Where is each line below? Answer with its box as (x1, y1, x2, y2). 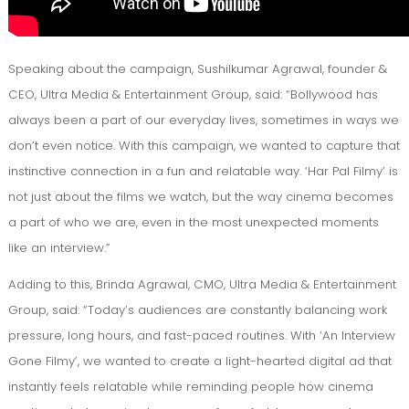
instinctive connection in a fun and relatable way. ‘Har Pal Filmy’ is (8, 163, 398, 181)
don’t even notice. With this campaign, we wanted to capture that (8, 137, 400, 155)
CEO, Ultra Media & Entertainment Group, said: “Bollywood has (8, 86, 378, 104)
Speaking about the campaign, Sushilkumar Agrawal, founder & (8, 60, 387, 79)
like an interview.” (8, 239, 110, 257)
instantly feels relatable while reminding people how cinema (8, 378, 373, 396)
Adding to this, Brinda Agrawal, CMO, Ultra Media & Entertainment (8, 276, 396, 294)
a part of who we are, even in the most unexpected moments (8, 214, 379, 232)
